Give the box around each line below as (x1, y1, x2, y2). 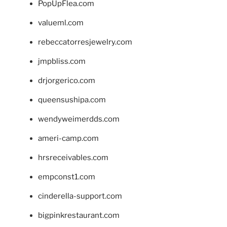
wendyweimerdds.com (38, 115, 120, 124)
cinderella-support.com (38, 192, 122, 201)
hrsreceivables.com (38, 153, 108, 163)
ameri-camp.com (38, 134, 99, 143)
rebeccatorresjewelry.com (38, 37, 132, 47)
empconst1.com (38, 172, 95, 182)
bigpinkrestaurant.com (38, 211, 120, 220)
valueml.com (38, 18, 84, 28)
